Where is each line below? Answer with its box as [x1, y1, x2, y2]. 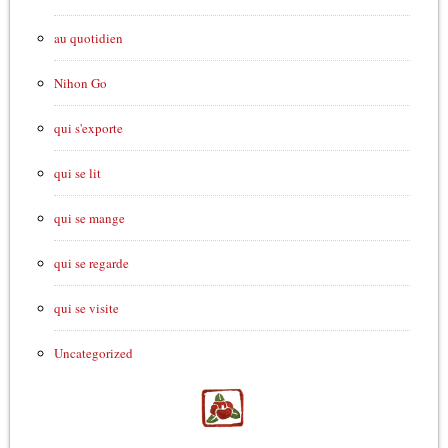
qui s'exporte [53, 119, 123, 138]
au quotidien [53, 29, 123, 48]
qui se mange [53, 209, 125, 228]
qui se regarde [53, 254, 129, 273]
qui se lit [53, 164, 101, 183]
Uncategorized [53, 344, 133, 363]
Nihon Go [53, 74, 107, 93]
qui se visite [53, 299, 119, 318]
